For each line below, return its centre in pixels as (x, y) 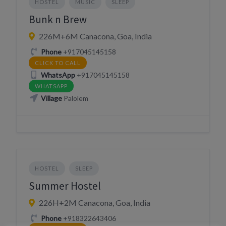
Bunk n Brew (58, 19)
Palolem (75, 98)
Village (51, 98)
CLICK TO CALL (58, 63)
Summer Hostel (65, 186)
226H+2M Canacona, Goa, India (95, 203)
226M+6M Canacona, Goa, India (95, 36)
